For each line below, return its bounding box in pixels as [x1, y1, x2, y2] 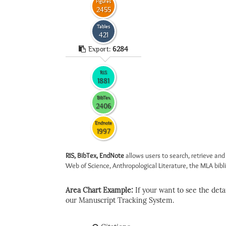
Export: [88, 45, 112, 53]
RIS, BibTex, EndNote [66, 151, 124, 160]
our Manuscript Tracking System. [66, 196, 174, 205]
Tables [97, 23, 110, 29]
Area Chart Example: [66, 186, 135, 195]
